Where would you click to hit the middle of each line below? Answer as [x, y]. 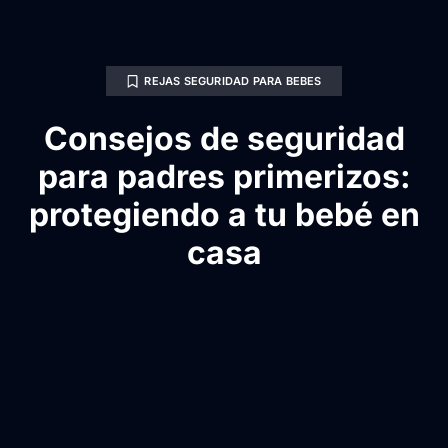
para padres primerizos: [224, 177]
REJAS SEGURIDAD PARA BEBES [233, 81]
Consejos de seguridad [224, 139]
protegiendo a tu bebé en [224, 215]
